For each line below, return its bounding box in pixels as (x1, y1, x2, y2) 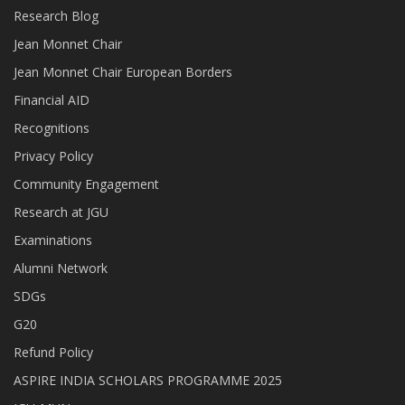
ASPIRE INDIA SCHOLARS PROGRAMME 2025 (14, 372, 282, 390)
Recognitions (14, 119, 89, 137)
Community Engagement (14, 175, 159, 193)
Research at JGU (14, 203, 108, 221)
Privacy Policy (14, 147, 93, 165)
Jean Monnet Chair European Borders (14, 63, 232, 81)
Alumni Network (14, 259, 108, 278)
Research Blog (14, 7, 99, 25)
